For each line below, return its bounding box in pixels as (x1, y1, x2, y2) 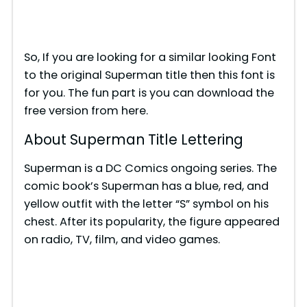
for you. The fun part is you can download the (23, 85, 274, 101)
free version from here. (23, 103, 148, 119)
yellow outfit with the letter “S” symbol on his (23, 196, 269, 212)
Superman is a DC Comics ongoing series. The (23, 160, 277, 176)
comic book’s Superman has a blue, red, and (23, 178, 269, 194)
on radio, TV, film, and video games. (23, 232, 220, 247)
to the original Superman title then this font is (23, 67, 275, 84)
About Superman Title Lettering (23, 130, 243, 150)
